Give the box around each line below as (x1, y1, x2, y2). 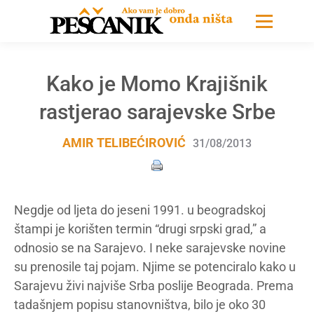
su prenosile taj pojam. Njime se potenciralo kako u (14, 259, 296, 274)
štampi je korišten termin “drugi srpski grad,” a (14, 221, 266, 236)
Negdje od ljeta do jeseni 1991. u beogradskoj (14, 203, 266, 217)
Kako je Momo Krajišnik (46, 71, 268, 96)
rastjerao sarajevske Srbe (39, 100, 275, 124)
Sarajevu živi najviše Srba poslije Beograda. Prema (14, 278, 294, 293)
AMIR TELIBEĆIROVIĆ (62, 135, 186, 150)
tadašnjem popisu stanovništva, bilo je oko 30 (14, 297, 266, 312)
